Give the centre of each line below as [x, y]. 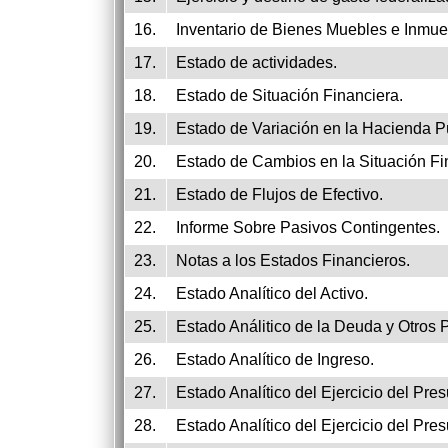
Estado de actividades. [256, 62]
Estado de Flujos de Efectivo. [279, 194]
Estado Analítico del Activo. [272, 293]
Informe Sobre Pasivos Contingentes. [308, 227]
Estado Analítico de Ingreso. [275, 359]
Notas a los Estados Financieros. [293, 260]
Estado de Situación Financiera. [289, 95]
